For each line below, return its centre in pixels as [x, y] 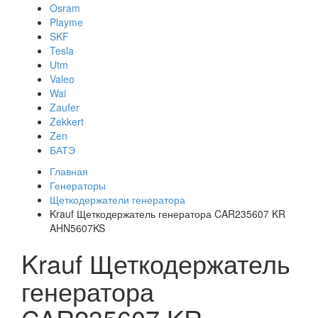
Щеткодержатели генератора [117, 199]
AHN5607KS [77, 228]
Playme [66, 22]
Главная [69, 171]
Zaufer [65, 107]
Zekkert [67, 121]
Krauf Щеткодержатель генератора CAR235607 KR [168, 214]
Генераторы [78, 185]
